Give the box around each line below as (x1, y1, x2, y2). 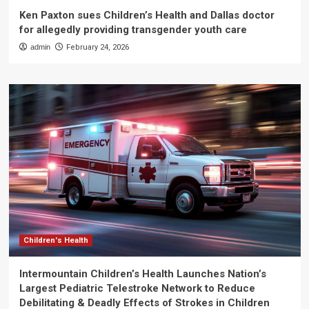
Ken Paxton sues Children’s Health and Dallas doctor (19, 9, 275, 21)
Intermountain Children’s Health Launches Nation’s (19, 268, 266, 280)
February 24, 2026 (66, 43, 129, 52)
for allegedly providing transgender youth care (19, 23, 247, 36)
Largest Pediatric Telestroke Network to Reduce (19, 282, 255, 295)
